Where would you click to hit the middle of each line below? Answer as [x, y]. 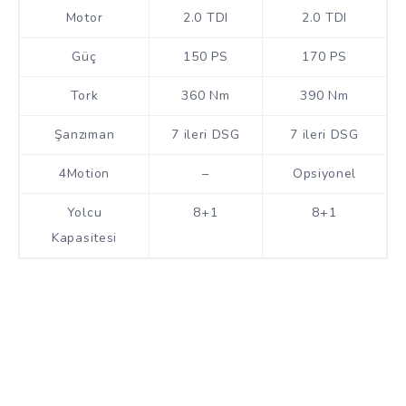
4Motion [84, 173]
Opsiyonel [324, 173]
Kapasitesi [84, 237]
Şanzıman [84, 134]
